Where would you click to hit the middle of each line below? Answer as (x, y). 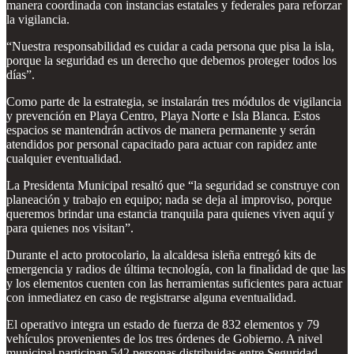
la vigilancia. (38, 19)
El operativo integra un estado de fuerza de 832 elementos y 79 (163, 324)
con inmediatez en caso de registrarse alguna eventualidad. (151, 297)
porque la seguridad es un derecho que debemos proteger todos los (171, 60)
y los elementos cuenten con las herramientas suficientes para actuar (174, 283)
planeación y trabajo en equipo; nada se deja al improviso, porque (169, 199)
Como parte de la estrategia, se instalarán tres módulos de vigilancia (174, 101)
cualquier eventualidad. (64, 158)
